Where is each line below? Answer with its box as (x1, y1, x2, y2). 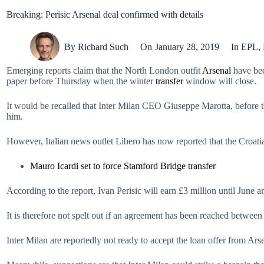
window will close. (183, 76, 256, 86)
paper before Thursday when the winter (6, 76, 156, 86)
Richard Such (78, 41, 129, 52)
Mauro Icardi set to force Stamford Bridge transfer (30, 161, 216, 171)
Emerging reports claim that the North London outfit (6, 65, 202, 75)
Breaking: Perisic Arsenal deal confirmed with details (6, 9, 203, 19)
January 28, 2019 (154, 41, 219, 52)
